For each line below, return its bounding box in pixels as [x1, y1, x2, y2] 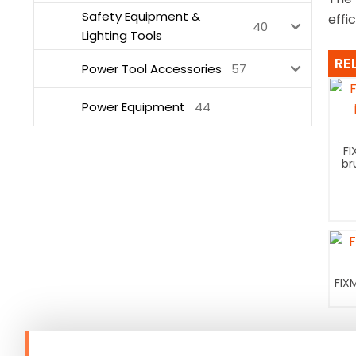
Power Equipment [82, 98, 185, 115]
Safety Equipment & [82, 8, 200, 25]
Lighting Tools [82, 27, 162, 44]
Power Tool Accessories [82, 60, 222, 77]
